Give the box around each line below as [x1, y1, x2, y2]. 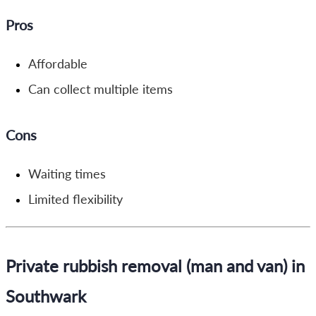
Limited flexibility [28, 191, 123, 207]
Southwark [6, 285, 86, 306]
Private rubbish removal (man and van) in [6, 255, 305, 276]
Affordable [28, 56, 87, 71]
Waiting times [28, 166, 106, 181]
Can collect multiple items [28, 81, 173, 97]
